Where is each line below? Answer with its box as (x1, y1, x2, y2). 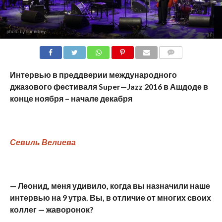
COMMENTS (162, 61, 196, 68)
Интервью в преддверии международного (9, 70, 177, 80)
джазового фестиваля (9, 82, 99, 92)
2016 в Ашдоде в (142, 82, 208, 92)
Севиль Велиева (9, 137, 76, 147)
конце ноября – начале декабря (9, 94, 132, 104)
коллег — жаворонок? (9, 205, 94, 215)
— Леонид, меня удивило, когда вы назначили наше (9, 181, 210, 191)
